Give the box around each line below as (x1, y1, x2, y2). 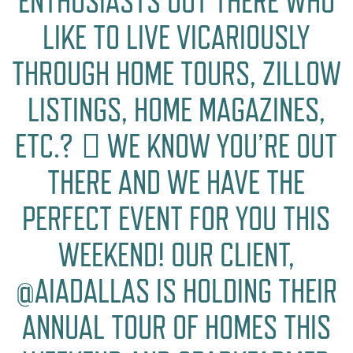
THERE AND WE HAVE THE (47, 162, 306, 202)
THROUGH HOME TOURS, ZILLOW (11, 54, 341, 93)
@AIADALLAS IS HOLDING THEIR (15, 271, 337, 310)
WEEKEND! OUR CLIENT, (58, 235, 295, 274)
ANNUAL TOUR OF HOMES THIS (21, 307, 331, 347)
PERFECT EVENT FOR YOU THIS (22, 199, 331, 238)
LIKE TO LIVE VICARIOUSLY (43, 17, 310, 57)
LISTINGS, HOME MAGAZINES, (27, 90, 325, 129)
